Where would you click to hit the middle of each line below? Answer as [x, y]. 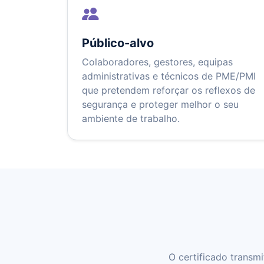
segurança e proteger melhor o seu [160, 105]
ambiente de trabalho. [131, 119]
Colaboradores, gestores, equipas [157, 62]
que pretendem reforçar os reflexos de [169, 90]
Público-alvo [118, 43]
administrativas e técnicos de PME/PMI [169, 76]
